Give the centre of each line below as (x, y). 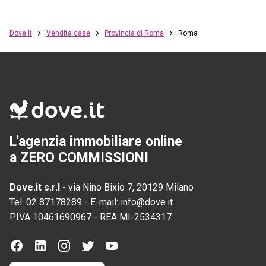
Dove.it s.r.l (35, 187)
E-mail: (105, 202)
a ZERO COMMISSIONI (79, 157)
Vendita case (68, 33)
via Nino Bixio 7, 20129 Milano (131, 187)
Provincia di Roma (134, 33)
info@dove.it (147, 202)
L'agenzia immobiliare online (96, 141)
